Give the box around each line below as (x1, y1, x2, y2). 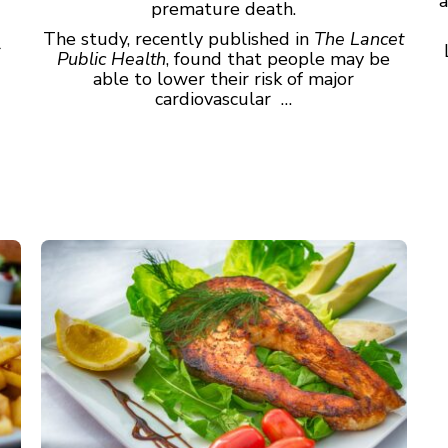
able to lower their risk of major (93, 66, 355, 91)
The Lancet (314, 26, 405, 51)
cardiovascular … (155, 86, 293, 111)
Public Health (57, 46, 167, 71)
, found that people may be (166, 46, 391, 71)
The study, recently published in (43, 26, 315, 51)
